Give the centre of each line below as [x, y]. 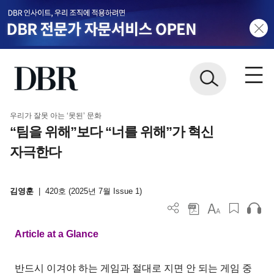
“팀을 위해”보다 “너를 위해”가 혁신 [111, 131]
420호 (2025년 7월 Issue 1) [93, 191]
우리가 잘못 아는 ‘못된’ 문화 [55, 115]
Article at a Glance [57, 234]
